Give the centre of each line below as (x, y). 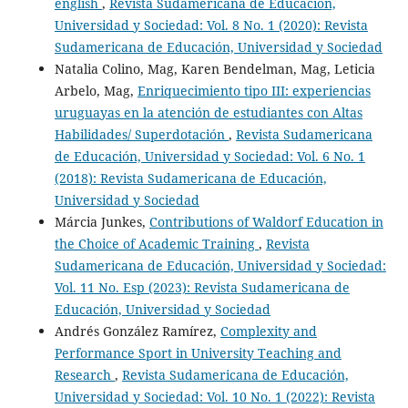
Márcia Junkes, (102, 221)
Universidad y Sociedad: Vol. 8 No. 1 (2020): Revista (211, 25)
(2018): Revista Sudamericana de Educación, (190, 178)
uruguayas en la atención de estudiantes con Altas (208, 112)
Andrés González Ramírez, (137, 331)
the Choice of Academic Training (156, 243)
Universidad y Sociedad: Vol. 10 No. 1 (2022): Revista (214, 396)
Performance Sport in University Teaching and (198, 352)
